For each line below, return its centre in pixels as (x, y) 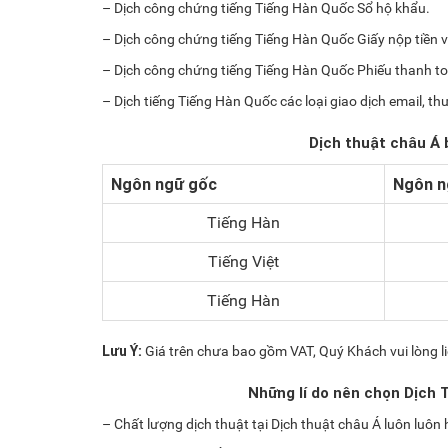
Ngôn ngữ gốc (164, 184)
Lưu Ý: (123, 351)
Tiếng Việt (243, 261)
